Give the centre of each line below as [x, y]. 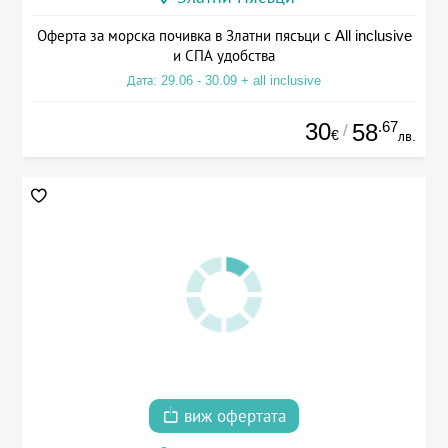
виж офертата [232, 417]
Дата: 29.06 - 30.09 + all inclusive [224, 80]
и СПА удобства [224, 55]
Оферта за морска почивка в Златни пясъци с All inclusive [224, 35]
